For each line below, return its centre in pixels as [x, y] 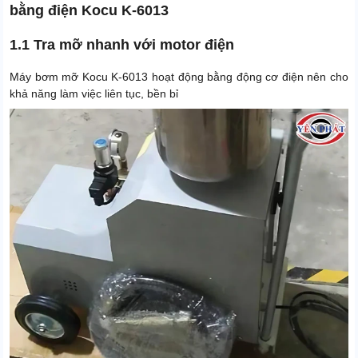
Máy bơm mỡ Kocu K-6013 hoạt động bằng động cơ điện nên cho [179, 77]
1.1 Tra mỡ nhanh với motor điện [122, 45]
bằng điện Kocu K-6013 [89, 11]
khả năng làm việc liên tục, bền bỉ [94, 94]
